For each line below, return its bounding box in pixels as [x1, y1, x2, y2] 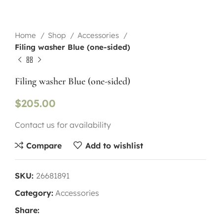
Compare [26, 140, 62, 150]
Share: [15, 205, 39, 215]
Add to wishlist [85, 140, 143, 150]
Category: [15, 188, 53, 198]
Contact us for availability [15, 120, 111, 130]
